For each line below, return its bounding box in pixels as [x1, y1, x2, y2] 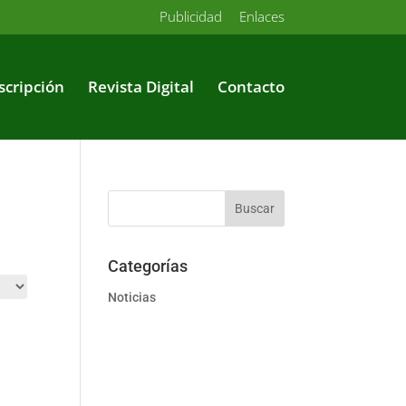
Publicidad [159, 7, 222, 26]
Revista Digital [87, 75, 194, 97]
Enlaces [238, 7, 285, 26]
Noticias [108, 290, 157, 304]
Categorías [108, 256, 188, 275]
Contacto [217, 75, 285, 97]
